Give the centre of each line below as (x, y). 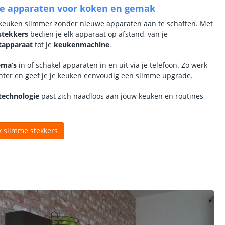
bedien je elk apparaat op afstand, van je (98, 34)
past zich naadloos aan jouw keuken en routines (121, 96)
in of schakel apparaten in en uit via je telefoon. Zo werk (112, 65)
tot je (43, 44)
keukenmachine (82, 44)
